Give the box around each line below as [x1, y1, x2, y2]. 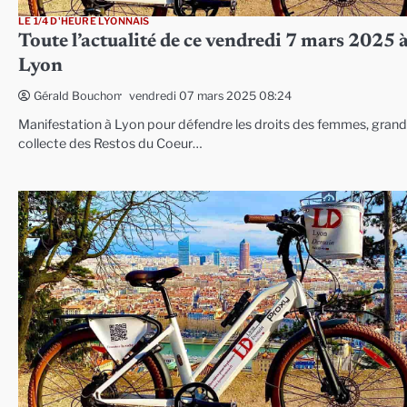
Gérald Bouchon [34, 89, 120, 104]
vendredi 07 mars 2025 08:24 [129, 88, 292, 103]
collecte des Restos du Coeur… [18, 135, 203, 153]
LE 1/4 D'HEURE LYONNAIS [18, 15, 150, 28]
